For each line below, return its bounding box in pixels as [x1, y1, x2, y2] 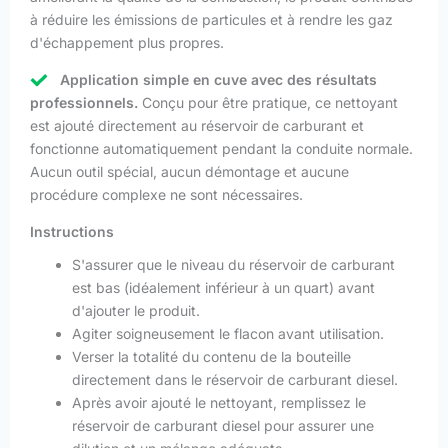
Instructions [30, 222, 114, 240]
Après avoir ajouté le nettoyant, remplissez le [72, 393, 366, 411]
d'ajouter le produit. [72, 301, 200, 319]
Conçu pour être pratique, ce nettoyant [138, 93, 398, 111]
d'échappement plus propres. [30, 33, 224, 51]
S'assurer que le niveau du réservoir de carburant [72, 255, 395, 273]
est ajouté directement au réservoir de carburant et [30, 116, 364, 134]
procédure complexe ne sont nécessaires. [30, 185, 303, 203]
